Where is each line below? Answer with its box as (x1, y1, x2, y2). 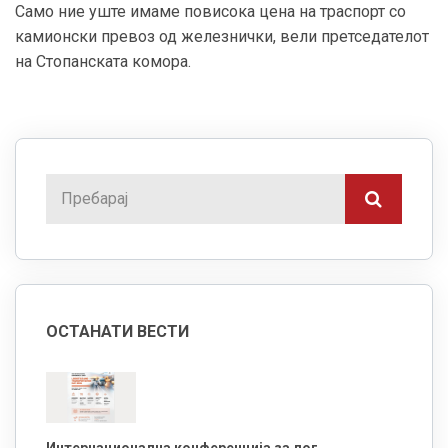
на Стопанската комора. (15, 52, 199, 72)
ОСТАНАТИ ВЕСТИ (46, 322, 189, 342)
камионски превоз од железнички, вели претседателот (15, 27, 429, 47)
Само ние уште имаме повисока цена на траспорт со (15, 2, 406, 22)
